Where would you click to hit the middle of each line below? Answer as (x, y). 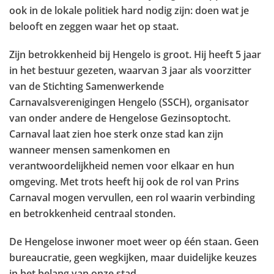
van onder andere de (58, 118)
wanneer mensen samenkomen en (90, 150)
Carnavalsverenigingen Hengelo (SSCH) (99, 102)
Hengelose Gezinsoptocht (168, 118)
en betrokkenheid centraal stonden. (92, 213)
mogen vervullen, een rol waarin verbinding (154, 198)
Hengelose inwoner (69, 242)
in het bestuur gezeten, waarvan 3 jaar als (106, 70)
